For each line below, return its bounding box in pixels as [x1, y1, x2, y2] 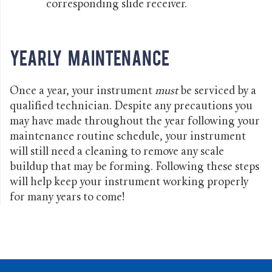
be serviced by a [178, 85, 256, 97]
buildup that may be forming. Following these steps [10, 161, 259, 173]
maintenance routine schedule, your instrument [10, 131, 246, 143]
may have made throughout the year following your [10, 115, 260, 127]
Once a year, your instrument [10, 85, 155, 97]
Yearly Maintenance [10, 45, 169, 69]
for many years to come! [10, 191, 124, 203]
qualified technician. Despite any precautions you [10, 100, 253, 112]
